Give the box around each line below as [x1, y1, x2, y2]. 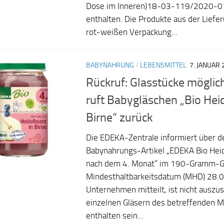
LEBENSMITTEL [140, 61, 186, 70]
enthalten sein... [86, 210, 143, 220]
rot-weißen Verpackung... [86, 27, 177, 37]
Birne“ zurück [86, 110, 152, 124]
